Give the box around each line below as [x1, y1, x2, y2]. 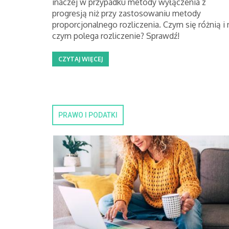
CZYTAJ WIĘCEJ [58, 55, 103, 63]
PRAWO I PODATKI [58, 111, 118, 119]
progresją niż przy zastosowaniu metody [52, 8, 201, 18]
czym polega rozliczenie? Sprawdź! [52, 31, 179, 41]
